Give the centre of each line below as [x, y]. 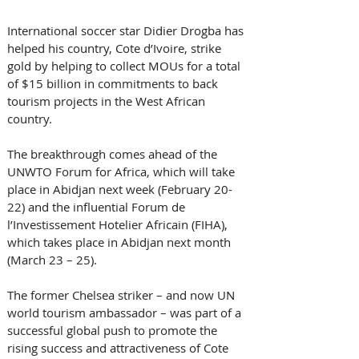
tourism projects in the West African [108, 101]
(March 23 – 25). [57, 259]
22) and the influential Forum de [98, 206]
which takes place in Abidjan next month [121, 242]
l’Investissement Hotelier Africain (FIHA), [119, 224]
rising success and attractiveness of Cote [119, 347]
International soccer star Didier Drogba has [127, 30]
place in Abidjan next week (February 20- [120, 189]
